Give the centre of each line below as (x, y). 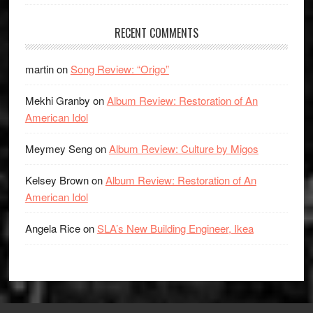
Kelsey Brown (57, 180)
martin (39, 68)
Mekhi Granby (57, 100)
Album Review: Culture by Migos (183, 148)
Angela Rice (52, 228)
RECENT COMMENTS (156, 32)
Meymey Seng (58, 148)
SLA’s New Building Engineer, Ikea (175, 228)
